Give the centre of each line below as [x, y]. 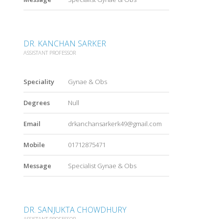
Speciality [39, 82]
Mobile [34, 145]
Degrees [37, 103]
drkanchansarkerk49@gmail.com [115, 124]
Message [37, 166]
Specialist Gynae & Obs [102, 166]
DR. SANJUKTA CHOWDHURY [75, 210]
